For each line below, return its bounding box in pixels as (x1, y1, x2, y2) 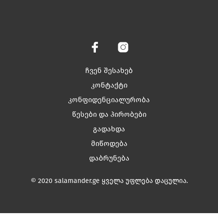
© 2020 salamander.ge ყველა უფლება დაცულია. (30, 176, 188, 185)
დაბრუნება (89, 153, 129, 163)
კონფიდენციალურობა (68, 95, 150, 104)
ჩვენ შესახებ (85, 66, 133, 75)
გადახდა (93, 124, 125, 133)
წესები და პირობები (72, 109, 146, 119)
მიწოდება (91, 139, 127, 148)
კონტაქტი (91, 80, 127, 90)
